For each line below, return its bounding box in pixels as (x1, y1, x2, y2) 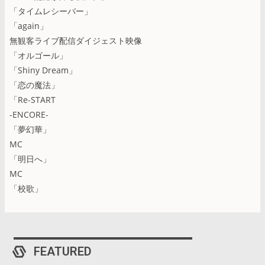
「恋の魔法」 (9, 79, 59, 91)
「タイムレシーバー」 (9, 5, 92, 17)
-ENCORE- (9, 108, 49, 120)
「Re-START (9, 93, 56, 105)
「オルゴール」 (9, 49, 67, 61)
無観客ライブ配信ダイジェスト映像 (9, 34, 142, 46)
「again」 (9, 20, 48, 31)
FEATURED (34, 244, 92, 258)
